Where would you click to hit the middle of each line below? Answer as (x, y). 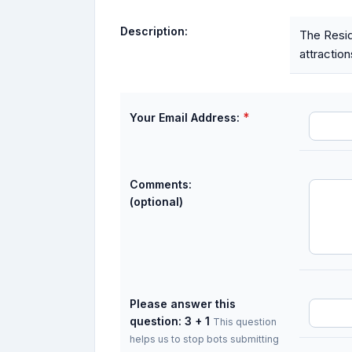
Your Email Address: (185, 117)
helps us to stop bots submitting (204, 339)
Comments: (161, 184)
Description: (154, 31)
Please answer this (183, 304)
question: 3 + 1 (170, 321)
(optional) (156, 202)
